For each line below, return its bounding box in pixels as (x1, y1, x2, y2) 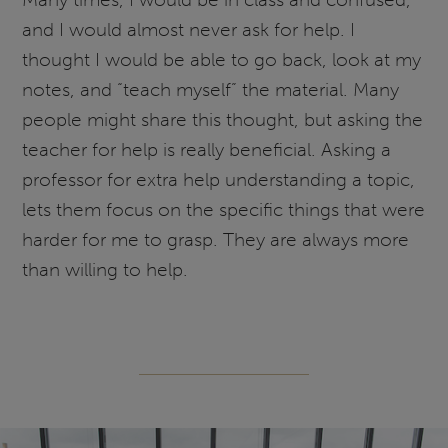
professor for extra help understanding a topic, (22, 168, 416, 192)
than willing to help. (22, 258, 189, 282)
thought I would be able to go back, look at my (22, 48, 422, 72)
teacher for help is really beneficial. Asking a (22, 138, 392, 162)
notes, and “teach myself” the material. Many (22, 78, 400, 102)
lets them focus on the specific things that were (22, 198, 426, 222)
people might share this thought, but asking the (22, 108, 424, 132)
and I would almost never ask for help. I (22, 18, 356, 42)
